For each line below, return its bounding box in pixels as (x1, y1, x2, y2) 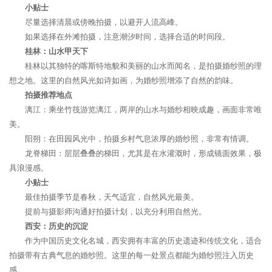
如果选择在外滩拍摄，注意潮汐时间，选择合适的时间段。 (25, 32, 230, 41)
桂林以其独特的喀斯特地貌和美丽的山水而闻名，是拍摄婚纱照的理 (25, 61, 262, 70)
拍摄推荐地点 (25, 90, 72, 100)
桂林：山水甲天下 (25, 47, 88, 56)
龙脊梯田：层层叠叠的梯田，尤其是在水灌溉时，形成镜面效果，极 (25, 149, 262, 158)
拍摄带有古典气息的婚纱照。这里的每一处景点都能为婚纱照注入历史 (9, 251, 254, 260)
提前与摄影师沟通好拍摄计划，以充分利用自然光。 (25, 207, 206, 216)
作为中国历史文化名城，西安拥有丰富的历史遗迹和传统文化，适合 (25, 236, 262, 245)
